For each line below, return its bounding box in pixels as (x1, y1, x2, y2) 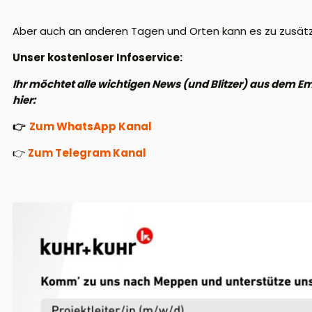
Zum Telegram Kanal (28, 145, 146, 160)
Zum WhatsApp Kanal (29, 118, 152, 134)
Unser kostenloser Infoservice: (13, 49, 182, 65)
